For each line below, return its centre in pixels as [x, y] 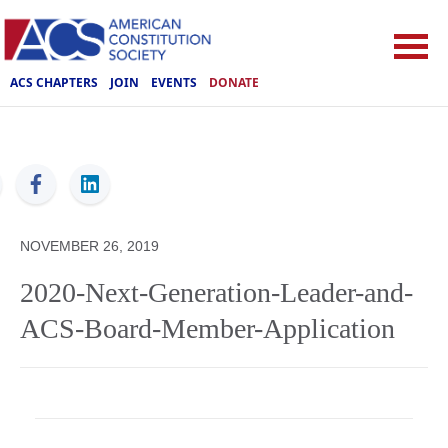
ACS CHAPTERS [54, 82]
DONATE [234, 82]
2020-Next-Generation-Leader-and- [216, 292]
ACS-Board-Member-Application [207, 328]
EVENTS [174, 82]
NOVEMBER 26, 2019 [89, 246]
